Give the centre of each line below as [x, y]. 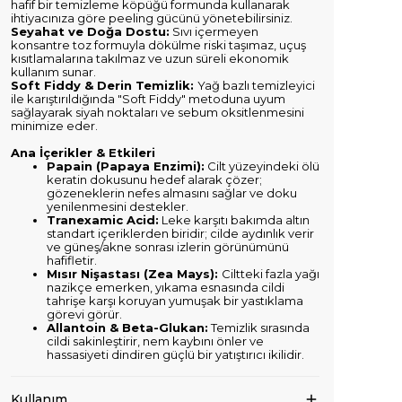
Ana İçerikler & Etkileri [83, 153]
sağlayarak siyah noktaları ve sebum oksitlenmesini [157, 112]
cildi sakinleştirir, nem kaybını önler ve [155, 341]
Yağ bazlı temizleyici [256, 85]
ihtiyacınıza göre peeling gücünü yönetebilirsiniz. [152, 18]
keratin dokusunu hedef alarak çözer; [154, 179]
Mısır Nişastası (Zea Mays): [134, 274]
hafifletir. [72, 260]
